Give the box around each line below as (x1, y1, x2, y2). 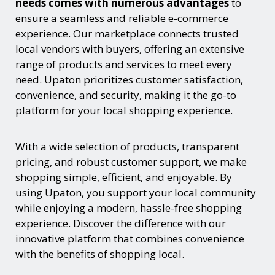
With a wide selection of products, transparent (15, 139, 239, 153)
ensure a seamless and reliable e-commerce (15, 10, 228, 25)
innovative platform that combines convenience (15, 231, 244, 246)
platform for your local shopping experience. (15, 103, 233, 117)
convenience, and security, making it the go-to (15, 87, 236, 102)
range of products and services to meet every (15, 56, 232, 71)
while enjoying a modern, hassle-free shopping (15, 200, 242, 215)
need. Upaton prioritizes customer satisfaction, (15, 72, 243, 87)
